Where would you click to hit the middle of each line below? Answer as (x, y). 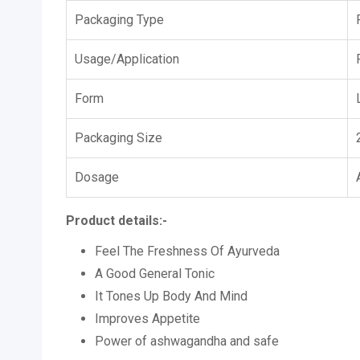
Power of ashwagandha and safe (187, 341)
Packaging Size (119, 138)
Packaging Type (119, 20)
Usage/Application (127, 59)
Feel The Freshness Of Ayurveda (187, 251)
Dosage (97, 177)
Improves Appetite (147, 319)
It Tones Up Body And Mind (171, 296)
